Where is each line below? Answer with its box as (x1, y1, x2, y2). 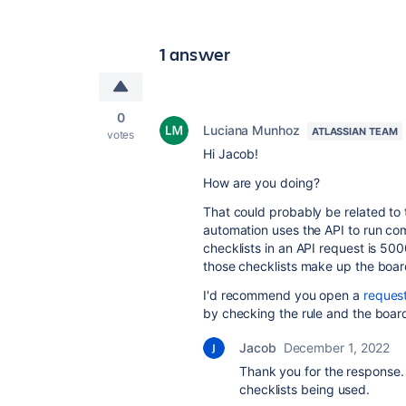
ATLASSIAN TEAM (311, 125, 398, 138)
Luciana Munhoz (203, 122, 300, 138)
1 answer (159, 42, 231, 66)
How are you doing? (203, 175, 320, 190)
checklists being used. (239, 382, 371, 397)
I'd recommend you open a (203, 287, 363, 303)
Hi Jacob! (203, 146, 259, 161)
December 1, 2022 (283, 340, 391, 355)
